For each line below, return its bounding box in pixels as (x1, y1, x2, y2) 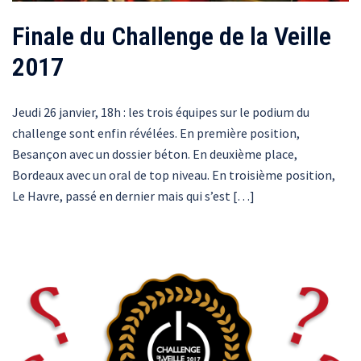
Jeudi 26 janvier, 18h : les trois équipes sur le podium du (12, 104, 309, 121)
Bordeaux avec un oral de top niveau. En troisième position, (12, 167, 335, 184)
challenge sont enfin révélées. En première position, (12, 125, 300, 142)
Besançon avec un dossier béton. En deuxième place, (12, 146, 297, 163)
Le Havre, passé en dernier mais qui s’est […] (12, 188, 255, 205)
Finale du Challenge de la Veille (12, 21, 331, 52)
